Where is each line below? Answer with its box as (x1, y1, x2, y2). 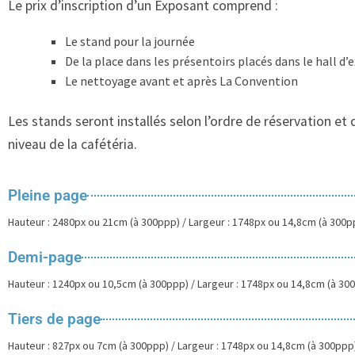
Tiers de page (8, 310, 101, 329)
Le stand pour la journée (65, 32, 195, 49)
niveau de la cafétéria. (8, 135, 137, 153)
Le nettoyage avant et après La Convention (65, 72, 298, 89)
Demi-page (8, 248, 82, 267)
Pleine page (8, 186, 87, 205)
